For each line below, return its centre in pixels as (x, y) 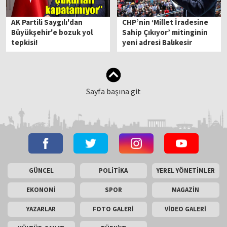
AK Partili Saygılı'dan (47, 22)
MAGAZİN (186, 190)
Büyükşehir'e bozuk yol (52, 32)
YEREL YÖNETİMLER (185, 170)
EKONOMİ (41, 190)
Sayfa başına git (113, 91)
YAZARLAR (41, 209)
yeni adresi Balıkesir (157, 42)
